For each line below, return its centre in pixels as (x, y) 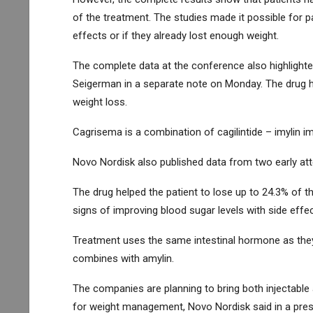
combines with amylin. (123, 258)
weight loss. (100, 102)
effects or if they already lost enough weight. (175, 35)
